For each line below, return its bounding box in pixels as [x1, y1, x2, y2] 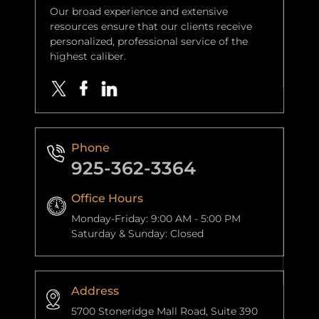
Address [71, 284, 119, 298]
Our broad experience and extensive [50, 5, 228, 19]
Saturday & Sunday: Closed [71, 227, 204, 241]
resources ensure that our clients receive [50, 20, 252, 33]
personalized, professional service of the [50, 35, 248, 48]
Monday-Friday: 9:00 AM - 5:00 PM [71, 212, 241, 226]
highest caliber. [50, 50, 126, 63]
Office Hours [71, 192, 143, 206]
